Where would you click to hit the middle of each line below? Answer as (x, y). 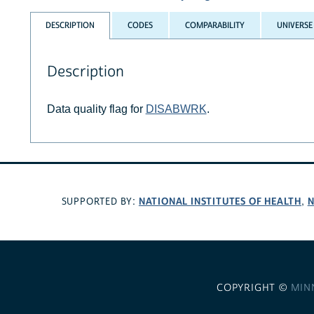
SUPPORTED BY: (100, 202)
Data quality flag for (96, 109)
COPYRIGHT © (253, 288)
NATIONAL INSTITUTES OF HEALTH (220, 202)
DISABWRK (176, 109)
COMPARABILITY (214, 26)
